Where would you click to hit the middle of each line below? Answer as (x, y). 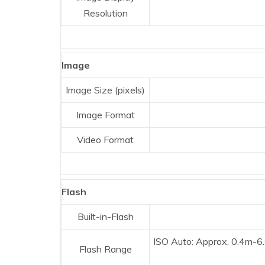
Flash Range (105, 249)
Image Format (105, 115)
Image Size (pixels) (105, 90)
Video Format (105, 140)
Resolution (105, 13)
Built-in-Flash (105, 217)
